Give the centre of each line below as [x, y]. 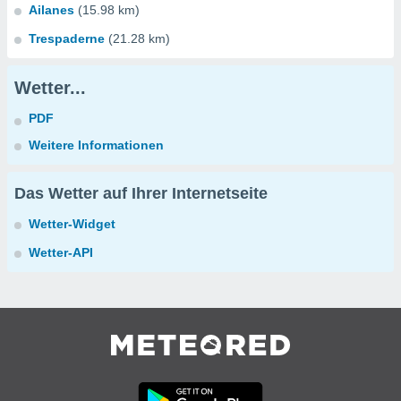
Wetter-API [61, 252]
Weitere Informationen [96, 145]
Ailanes [51, 10]
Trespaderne [67, 38]
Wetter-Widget [72, 224]
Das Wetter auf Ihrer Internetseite [141, 193]
